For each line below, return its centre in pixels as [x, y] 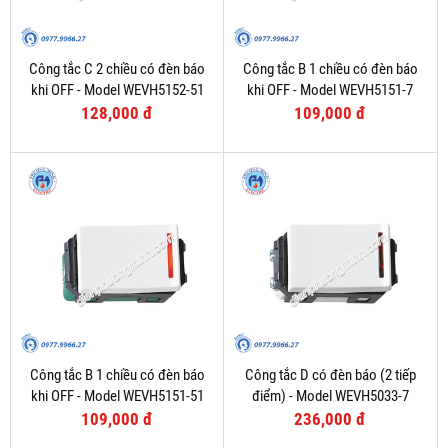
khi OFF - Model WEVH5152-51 [117, 90]
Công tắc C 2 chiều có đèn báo [117, 69]
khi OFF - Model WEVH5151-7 [330, 90]
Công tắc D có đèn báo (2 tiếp [330, 375]
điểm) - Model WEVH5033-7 [330, 396]
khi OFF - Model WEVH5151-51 [117, 396]
